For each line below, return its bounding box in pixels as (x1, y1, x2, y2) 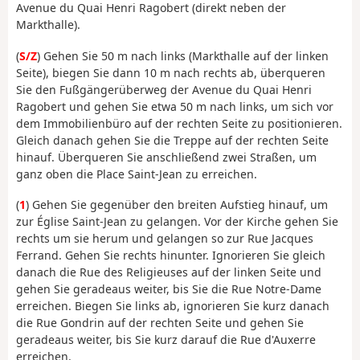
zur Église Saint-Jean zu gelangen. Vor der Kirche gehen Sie (16, 214, 338, 230)
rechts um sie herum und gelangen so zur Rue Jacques (16, 231, 313, 247)
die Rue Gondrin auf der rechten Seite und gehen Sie (16, 315, 304, 331)
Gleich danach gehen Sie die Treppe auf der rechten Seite (16, 132, 329, 148)
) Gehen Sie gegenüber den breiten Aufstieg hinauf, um (26, 197, 328, 213)
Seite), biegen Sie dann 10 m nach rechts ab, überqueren (16, 64, 325, 80)
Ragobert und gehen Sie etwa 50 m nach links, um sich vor (16, 98, 333, 114)
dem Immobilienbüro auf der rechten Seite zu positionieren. (16, 115, 342, 131)
